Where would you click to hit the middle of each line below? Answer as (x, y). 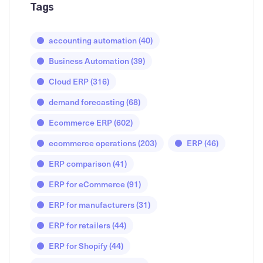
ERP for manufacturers (92, 204)
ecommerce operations (92, 143)
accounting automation (93, 40)
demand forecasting (87, 102)
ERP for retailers (80, 225)
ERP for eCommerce (87, 184)
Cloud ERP (69, 81)
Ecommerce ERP (80, 122)
